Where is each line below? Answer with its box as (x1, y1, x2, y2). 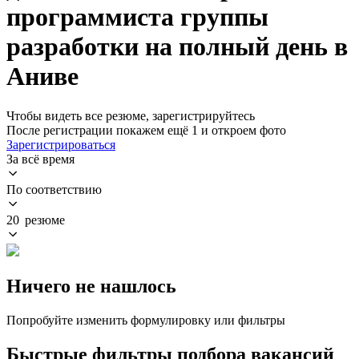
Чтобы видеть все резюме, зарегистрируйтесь (6, 108, 255, 123)
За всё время (6, 151, 75, 166)
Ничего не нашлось (6, 275, 176, 296)
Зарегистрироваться (6, 137, 115, 151)
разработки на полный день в (6, 32, 348, 62)
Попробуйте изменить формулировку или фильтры (6, 313, 285, 327)
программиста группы (6, 2, 268, 32)
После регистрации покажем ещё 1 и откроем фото (6, 123, 286, 137)
